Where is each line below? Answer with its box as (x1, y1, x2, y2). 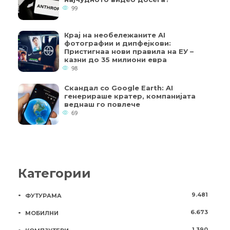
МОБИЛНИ (25, 209, 59, 217)
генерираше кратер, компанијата (64, 92, 196, 101)
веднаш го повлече (64, 100, 140, 109)
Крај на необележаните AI (64, 31, 165, 40)
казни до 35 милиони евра (64, 55, 167, 64)
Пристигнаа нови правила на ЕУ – (64, 47, 194, 56)
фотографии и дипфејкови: (64, 39, 171, 48)
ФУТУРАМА (25, 192, 62, 200)
